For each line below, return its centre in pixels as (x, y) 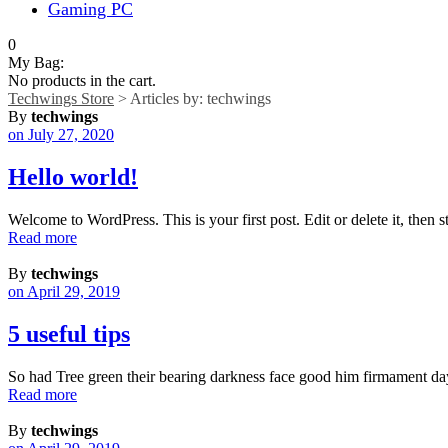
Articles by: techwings (200, 98)
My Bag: (36, 62)
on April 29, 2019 (64, 291)
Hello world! (73, 176)
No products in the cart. (82, 80)
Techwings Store (61, 98)
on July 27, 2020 (61, 134)
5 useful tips (69, 333)
